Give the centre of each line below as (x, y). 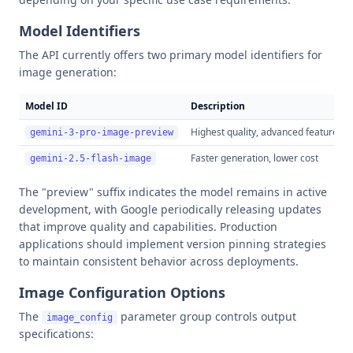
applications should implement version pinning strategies (173, 244)
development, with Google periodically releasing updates (170, 209)
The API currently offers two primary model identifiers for (171, 55)
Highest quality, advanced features (267, 132)
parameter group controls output (207, 316)
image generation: (68, 72)
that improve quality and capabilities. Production (148, 227)
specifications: (56, 334)
